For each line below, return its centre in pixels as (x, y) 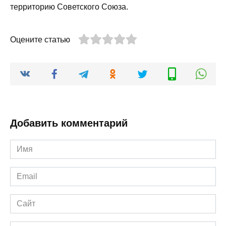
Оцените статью (40, 40)
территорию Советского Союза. (69, 7)
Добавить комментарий (69, 123)
